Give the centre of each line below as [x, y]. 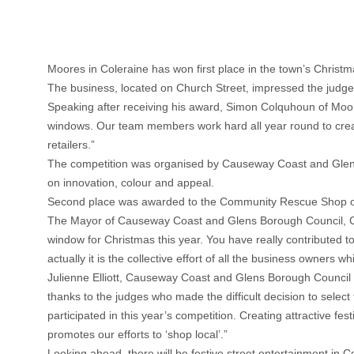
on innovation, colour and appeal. [131, 182]
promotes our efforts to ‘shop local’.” [137, 334]
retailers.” [71, 144]
